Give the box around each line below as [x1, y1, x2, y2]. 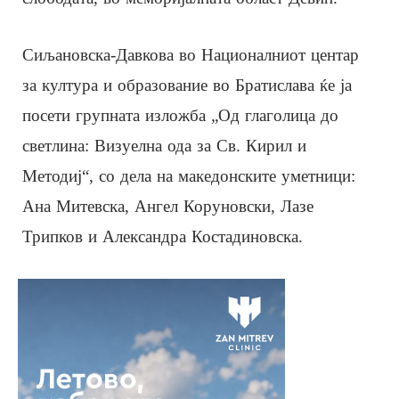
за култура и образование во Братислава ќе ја [22, 75, 352, 94]
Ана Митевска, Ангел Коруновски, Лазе [22, 196, 313, 216]
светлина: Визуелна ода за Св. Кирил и [22, 135, 306, 155]
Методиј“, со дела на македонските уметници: [22, 166, 355, 185]
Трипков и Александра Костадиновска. [22, 226, 303, 246]
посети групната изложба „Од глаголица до [22, 105, 338, 125]
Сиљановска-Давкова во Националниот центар [22, 45, 359, 64]
